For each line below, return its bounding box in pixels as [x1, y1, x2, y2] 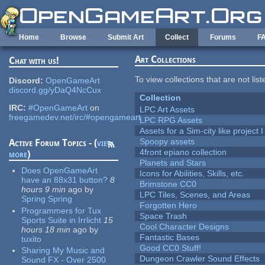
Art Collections [135, 54, 196, 66]
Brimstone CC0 [140, 179, 197, 189]
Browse [60, 33, 86, 41]
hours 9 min [21, 185, 66, 195]
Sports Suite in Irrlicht [21, 215, 102, 225]
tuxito [21, 234, 42, 244]
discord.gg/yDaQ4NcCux [9, 85, 102, 95]
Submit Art [108, 33, 144, 41]
